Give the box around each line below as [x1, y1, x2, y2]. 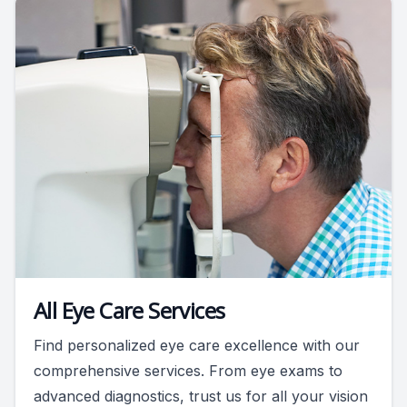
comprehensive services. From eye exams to [34, 362, 342, 381]
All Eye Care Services [34, 295, 225, 326]
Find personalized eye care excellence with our [34, 336, 360, 355]
